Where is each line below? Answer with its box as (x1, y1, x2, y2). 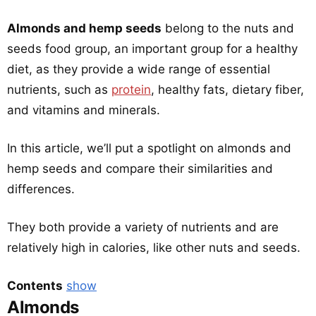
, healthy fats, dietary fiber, (151, 83, 304, 97)
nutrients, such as (7, 83, 111, 97)
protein (111, 83, 151, 97)
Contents (7, 279, 63, 293)
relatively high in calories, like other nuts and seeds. (7, 241, 300, 255)
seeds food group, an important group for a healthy (7, 42, 298, 56)
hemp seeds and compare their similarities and (7, 162, 273, 176)
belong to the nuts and (162, 21, 294, 35)
